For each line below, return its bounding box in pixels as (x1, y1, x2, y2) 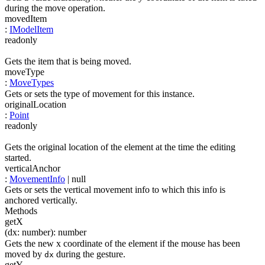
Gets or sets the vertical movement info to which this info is (5, 185, 225, 195)
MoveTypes (9, 77, 54, 88)
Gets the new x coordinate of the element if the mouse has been (5, 238, 240, 248)
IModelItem (9, 24, 53, 34)
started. (5, 152, 31, 163)
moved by (5, 248, 44, 259)
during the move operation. (5, 2, 105, 13)
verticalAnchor (5, 163, 60, 173)
